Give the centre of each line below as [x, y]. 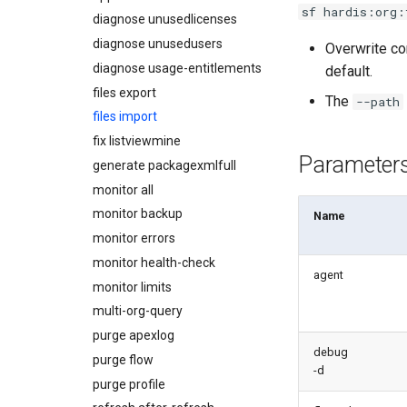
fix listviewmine [137, 141]
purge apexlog [134, 335]
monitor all [123, 189]
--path [378, 102]
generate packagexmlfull [164, 165]
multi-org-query [138, 311]
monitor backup [138, 214]
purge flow [123, 359]
